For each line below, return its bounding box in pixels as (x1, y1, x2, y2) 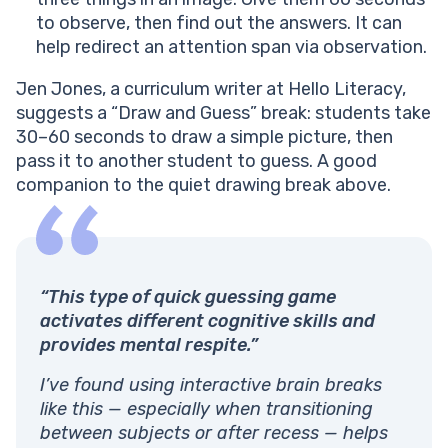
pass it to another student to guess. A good (16, 150, 377, 173)
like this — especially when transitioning (40, 398, 373, 421)
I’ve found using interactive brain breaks (40, 374, 382, 397)
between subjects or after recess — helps (40, 422, 388, 445)
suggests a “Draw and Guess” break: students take (16, 102, 431, 125)
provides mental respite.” (40, 334, 258, 357)
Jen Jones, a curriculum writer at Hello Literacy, (16, 78, 406, 101)
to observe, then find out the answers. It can (36, 12, 402, 35)
